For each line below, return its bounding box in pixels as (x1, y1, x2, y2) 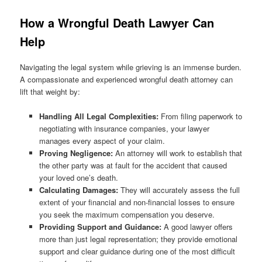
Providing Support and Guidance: (39, 220, 161, 232)
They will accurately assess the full (118, 184, 240, 195)
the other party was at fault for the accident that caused (39, 159, 227, 171)
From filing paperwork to (158, 110, 242, 122)
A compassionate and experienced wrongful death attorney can (20, 73, 233, 85)
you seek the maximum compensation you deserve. (39, 208, 215, 220)
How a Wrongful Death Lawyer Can (20, 14, 215, 32)
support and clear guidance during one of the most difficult (39, 245, 235, 257)
